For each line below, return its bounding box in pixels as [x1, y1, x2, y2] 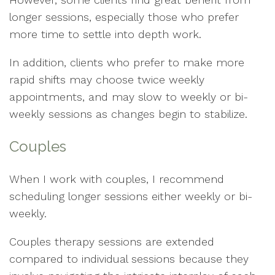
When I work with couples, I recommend [9, 172, 224, 186]
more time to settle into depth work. [9, 28, 201, 41]
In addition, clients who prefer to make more [9, 56, 244, 69]
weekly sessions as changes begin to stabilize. [9, 107, 247, 121]
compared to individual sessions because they [9, 252, 249, 266]
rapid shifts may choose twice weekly [9, 73, 204, 87]
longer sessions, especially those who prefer [9, 10, 239, 24]
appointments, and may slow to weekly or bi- [9, 90, 248, 104]
